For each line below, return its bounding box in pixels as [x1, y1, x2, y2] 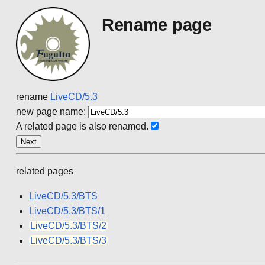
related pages [15, 166, 73, 176]
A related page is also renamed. [15, 121, 148, 131]
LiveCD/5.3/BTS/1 [29, 206, 106, 216]
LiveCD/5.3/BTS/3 [30, 235, 107, 245]
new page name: [15, 106, 86, 117]
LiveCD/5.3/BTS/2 [30, 221, 107, 231]
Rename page [101, 15, 212, 34]
